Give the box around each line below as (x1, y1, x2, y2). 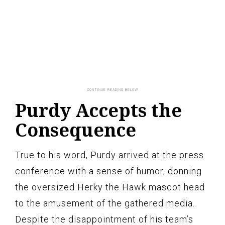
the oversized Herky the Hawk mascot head (15, 181, 205, 192)
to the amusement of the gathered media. (15, 197, 195, 208)
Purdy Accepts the (15, 97, 182, 123)
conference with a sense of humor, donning (15, 165, 202, 176)
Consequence (15, 117, 136, 142)
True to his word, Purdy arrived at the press (15, 149, 204, 160)
